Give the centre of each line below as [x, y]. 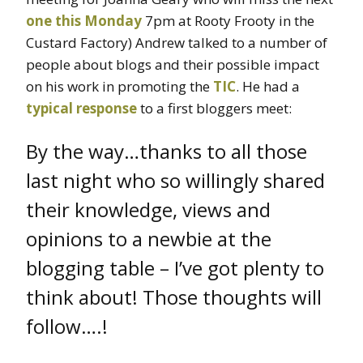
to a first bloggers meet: [216, 108]
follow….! [67, 326]
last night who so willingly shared [175, 180]
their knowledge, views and [148, 209]
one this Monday [84, 20]
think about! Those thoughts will [174, 297]
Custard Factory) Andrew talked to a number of [177, 42]
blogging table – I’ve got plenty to [175, 267]
